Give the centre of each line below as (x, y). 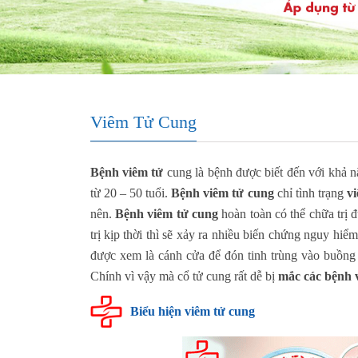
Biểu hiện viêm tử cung (192, 311)
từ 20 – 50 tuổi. (131, 193)
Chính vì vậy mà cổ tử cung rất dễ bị (184, 276)
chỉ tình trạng (310, 193)
